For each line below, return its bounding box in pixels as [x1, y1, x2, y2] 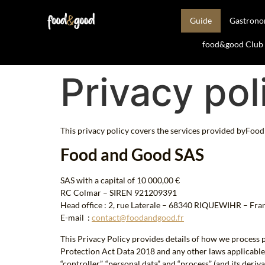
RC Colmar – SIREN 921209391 [60, 188, 177, 198]
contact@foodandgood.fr [92, 212, 184, 223]
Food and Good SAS [60, 144, 204, 165]
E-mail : [60, 212, 92, 223]
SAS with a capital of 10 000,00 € [60, 175, 180, 186]
